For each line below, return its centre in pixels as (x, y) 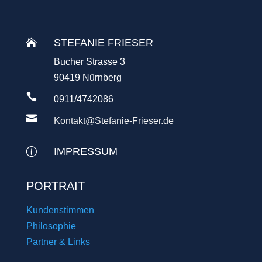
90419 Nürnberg (87, 78)
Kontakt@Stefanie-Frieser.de (113, 121)
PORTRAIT (55, 186)
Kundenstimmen (60, 210)
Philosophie (51, 226)
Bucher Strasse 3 (89, 62)
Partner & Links (58, 242)
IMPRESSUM (85, 152)
